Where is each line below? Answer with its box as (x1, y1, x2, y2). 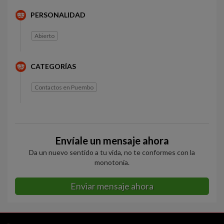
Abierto (34, 32, 54, 39)
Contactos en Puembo (34, 83, 93, 91)
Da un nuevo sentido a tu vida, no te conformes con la (29, 148, 195, 156)
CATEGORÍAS (30, 62, 76, 70)
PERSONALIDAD (30, 10, 85, 19)
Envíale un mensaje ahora (55, 134, 169, 146)
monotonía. (94, 158, 129, 166)
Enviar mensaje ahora (70, 180, 153, 191)
